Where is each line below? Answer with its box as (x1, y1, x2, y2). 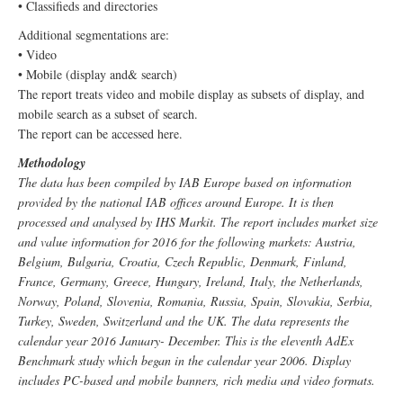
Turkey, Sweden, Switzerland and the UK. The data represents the (18, 312, 349, 330)
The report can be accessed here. (18, 125, 183, 143)
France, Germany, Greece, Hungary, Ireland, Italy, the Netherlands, (18, 273, 363, 291)
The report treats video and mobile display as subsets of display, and (18, 85, 364, 103)
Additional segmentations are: (18, 26, 169, 44)
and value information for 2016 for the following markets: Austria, (18, 233, 356, 251)
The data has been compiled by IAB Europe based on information (18, 174, 352, 192)
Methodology (18, 154, 85, 173)
